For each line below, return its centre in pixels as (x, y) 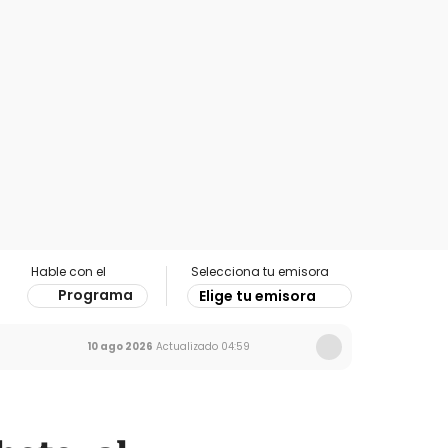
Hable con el (68, 271)
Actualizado (185, 346)
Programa (95, 295)
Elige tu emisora (257, 296)
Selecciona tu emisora (260, 271)
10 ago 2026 (120, 346)
